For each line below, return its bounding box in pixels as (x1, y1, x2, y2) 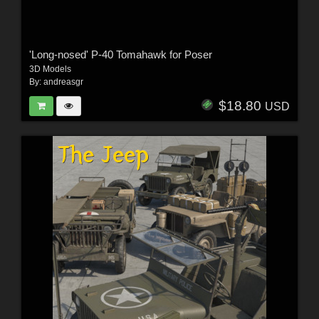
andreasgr (43, 77, 83, 88)
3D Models (28, 64, 71, 75)
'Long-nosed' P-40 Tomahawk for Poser (28, 48, 212, 61)
